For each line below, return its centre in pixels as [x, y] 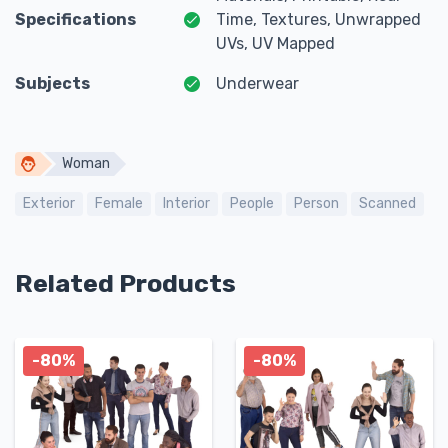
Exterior [49, 203]
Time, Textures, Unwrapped [318, 19]
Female [119, 203]
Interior [186, 203]
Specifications [75, 19]
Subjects [52, 83]
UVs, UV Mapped [275, 43]
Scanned [387, 203]
